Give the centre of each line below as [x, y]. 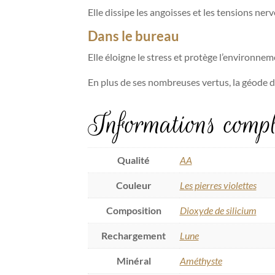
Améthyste [201, 261]
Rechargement [134, 236]
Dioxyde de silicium [218, 211]
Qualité [134, 160]
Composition [134, 211]
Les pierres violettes [218, 185]
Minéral [134, 261]
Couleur [134, 185]
